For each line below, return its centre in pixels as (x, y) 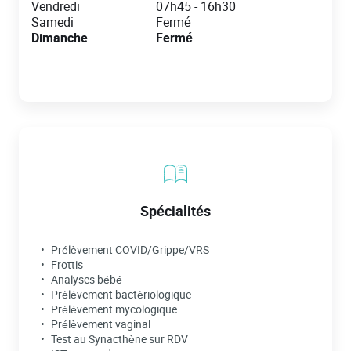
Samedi (52, 22)
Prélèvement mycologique (114, 309)
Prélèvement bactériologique (121, 294)
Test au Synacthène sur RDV (119, 339)
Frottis (67, 264)
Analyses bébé (87, 279)
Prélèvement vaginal (101, 324)
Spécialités (175, 211)
